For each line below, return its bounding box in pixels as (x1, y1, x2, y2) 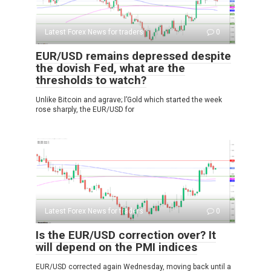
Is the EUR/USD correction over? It (36, 228, 216, 243)
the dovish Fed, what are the (36, 61, 185, 76)
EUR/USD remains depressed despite (36, 49, 231, 64)
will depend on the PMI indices (36, 240, 197, 255)
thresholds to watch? (36, 73, 146, 88)
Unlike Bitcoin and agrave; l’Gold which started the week (36, 96, 222, 105)
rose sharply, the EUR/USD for (36, 105, 134, 114)
